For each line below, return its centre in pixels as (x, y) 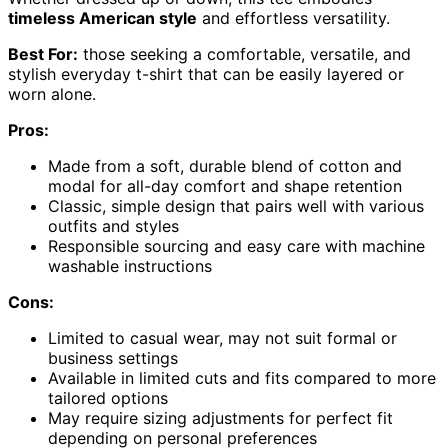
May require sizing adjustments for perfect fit (220, 417)
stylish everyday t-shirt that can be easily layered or (206, 73)
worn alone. (52, 93)
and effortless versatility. (293, 17)
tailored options (108, 397)
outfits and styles (113, 225)
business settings (113, 357)
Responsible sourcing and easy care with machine (236, 245)
